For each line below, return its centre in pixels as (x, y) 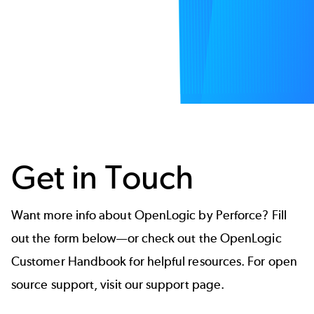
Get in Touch (102, 177)
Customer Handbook (69, 261)
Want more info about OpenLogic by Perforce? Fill (149, 215)
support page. (185, 284)
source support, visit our (79, 284)
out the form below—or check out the (116, 238)
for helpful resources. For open (212, 261)
